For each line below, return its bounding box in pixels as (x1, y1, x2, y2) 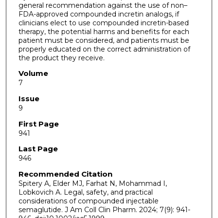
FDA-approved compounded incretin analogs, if (18, 9, 179, 18)
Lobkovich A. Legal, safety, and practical (18, 187, 153, 197)
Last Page (18, 144, 58, 154)
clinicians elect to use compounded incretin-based (18, 18, 189, 27)
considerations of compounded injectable (18, 196, 159, 205)
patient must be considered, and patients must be (18, 36, 189, 45)
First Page (18, 119, 59, 128)
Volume (18, 69, 48, 78)
